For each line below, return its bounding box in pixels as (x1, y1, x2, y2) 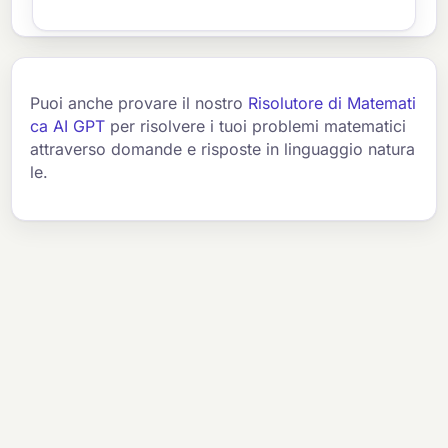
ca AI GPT (30, 116, 106, 137)
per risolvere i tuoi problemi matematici (105, 116, 407, 137)
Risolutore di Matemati (248, 93, 417, 114)
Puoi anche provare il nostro (30, 93, 249, 114)
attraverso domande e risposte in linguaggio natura (30, 139, 416, 160)
